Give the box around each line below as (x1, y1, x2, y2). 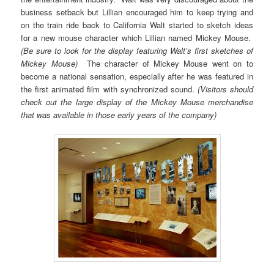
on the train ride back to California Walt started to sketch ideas (21, 19, 253, 31)
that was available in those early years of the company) (21, 109, 217, 121)
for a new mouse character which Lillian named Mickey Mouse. (21, 32, 253, 44)
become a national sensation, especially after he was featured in (21, 70, 253, 83)
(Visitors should (197, 83, 253, 95)
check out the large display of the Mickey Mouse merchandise (21, 96, 253, 108)
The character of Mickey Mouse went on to (77, 57, 253, 70)
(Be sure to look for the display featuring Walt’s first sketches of (21, 45, 253, 57)
